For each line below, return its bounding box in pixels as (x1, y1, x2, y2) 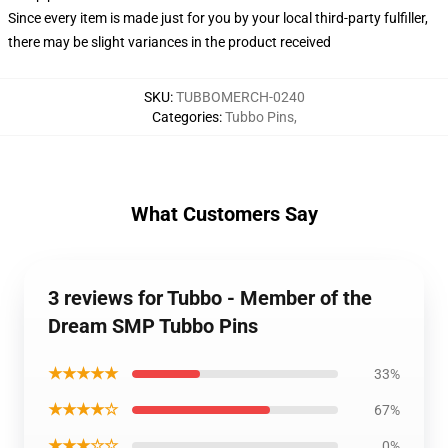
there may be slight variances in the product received (8, 34, 331, 50)
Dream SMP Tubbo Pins (48, 314, 258, 338)
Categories (151, 109, 219, 125)
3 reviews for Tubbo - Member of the (48, 286, 372, 310)
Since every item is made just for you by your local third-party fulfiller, (8, 10, 428, 26)
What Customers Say (130, 202, 318, 226)
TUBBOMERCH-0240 (175, 89, 305, 105)
